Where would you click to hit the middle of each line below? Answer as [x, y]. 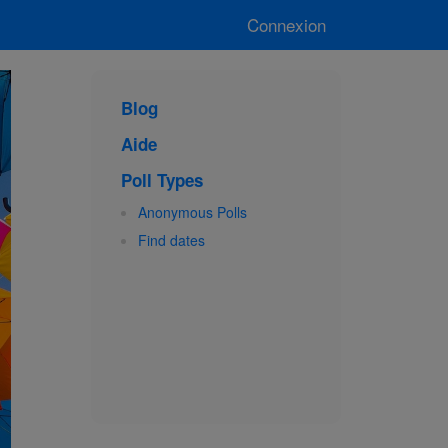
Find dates [171, 240]
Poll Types [162, 180]
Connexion [286, 24]
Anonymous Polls [192, 212]
